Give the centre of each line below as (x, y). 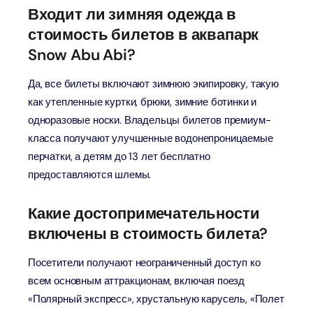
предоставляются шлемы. (90, 175)
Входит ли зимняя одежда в (132, 14)
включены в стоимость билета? (148, 234)
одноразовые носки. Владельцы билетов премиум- (150, 120)
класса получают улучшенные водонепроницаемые (151, 138)
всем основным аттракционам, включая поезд (137, 281)
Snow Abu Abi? (82, 55)
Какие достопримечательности (144, 213)
